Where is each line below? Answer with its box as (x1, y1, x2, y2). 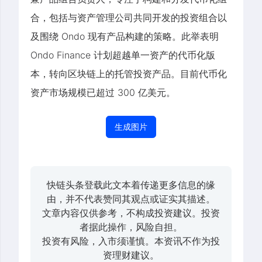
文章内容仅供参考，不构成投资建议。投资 (42, 207, 220, 219)
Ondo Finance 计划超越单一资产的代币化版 (30, 49, 215, 61)
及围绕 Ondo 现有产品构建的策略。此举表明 (30, 30, 219, 43)
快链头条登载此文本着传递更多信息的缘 (47, 179, 215, 191)
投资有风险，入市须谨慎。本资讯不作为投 (42, 235, 220, 247)
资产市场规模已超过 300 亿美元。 (30, 87, 175, 99)
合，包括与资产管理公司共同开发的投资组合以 (30, 12, 227, 24)
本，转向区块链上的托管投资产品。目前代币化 (30, 68, 227, 80)
